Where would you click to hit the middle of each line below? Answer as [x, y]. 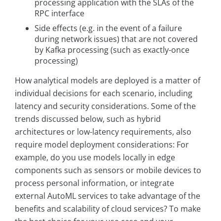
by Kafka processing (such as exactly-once [112, 50]
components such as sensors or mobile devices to [108, 170]
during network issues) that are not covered [116, 39]
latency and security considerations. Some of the [105, 106]
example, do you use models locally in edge [95, 158]
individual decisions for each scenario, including [104, 93]
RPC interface [59, 14]
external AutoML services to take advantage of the [108, 196]
